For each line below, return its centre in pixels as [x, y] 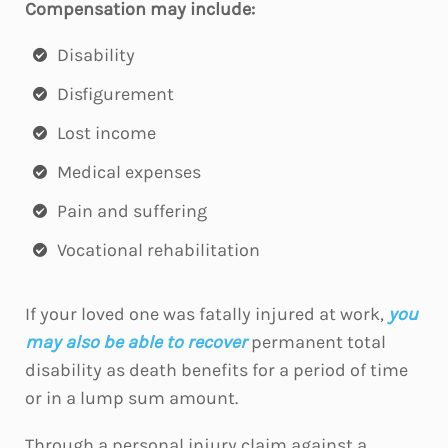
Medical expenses [129, 172]
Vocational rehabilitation [158, 250]
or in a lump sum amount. [131, 398]
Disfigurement [115, 94]
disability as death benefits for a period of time [216, 370]
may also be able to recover [136, 342]
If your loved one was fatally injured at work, [206, 314]
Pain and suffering [132, 211]
